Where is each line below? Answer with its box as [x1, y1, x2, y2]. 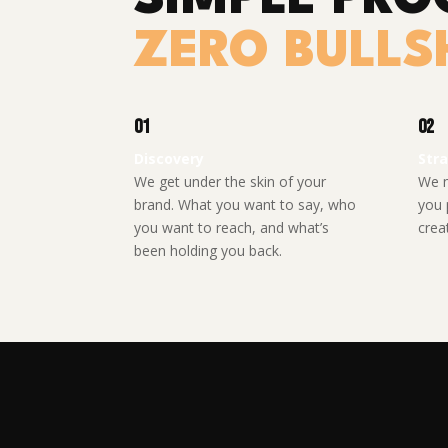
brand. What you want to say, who [134, 194, 357, 214]
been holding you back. [134, 240, 283, 260]
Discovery [134, 148, 205, 168]
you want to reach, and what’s [134, 217, 330, 237]
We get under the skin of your [134, 171, 327, 191]
